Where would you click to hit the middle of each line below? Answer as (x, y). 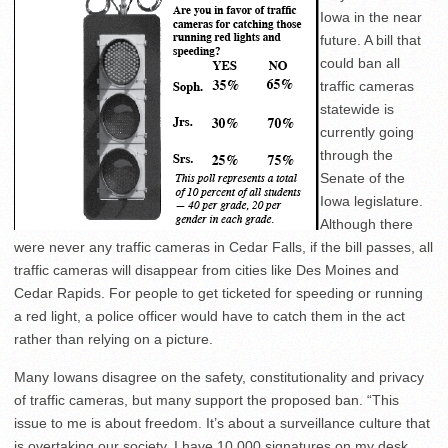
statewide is (357, 109)
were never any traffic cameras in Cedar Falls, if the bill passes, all (223, 247)
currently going (367, 132)
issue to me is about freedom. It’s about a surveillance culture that (222, 423)
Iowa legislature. (371, 201)
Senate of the (362, 178)
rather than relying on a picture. (113, 339)
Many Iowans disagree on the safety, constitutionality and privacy (219, 377)
